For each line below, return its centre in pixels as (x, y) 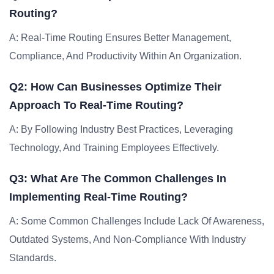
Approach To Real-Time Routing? (96, 105)
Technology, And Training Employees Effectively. (114, 148)
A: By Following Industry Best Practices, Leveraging (121, 129)
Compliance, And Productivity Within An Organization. (125, 56)
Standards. (33, 258)
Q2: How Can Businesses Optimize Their (115, 87)
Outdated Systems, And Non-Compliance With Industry (128, 239)
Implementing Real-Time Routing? (98, 197)
